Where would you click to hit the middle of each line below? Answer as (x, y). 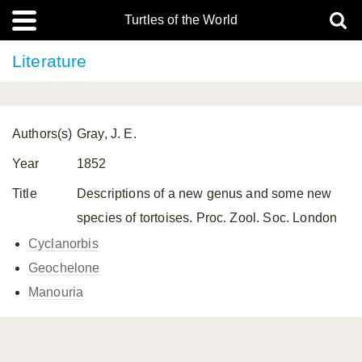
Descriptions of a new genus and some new (204, 194)
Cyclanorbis (63, 244)
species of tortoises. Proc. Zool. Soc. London (207, 218)
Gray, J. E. (107, 134)
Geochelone (64, 268)
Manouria (56, 292)
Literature (50, 61)
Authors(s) (42, 134)
